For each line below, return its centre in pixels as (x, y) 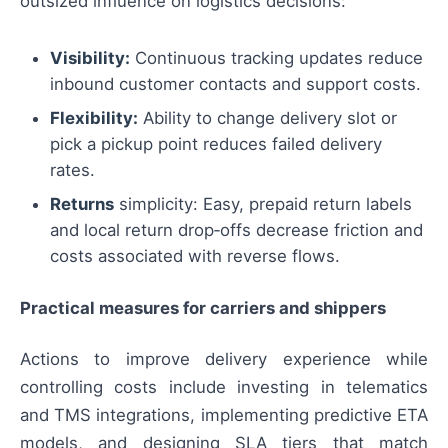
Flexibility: (94, 118)
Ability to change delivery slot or (267, 118)
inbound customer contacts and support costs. (235, 84)
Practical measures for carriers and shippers (203, 308)
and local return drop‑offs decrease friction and (236, 230)
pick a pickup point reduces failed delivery (216, 144)
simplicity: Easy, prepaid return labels (263, 204)
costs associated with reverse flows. (195, 256)
